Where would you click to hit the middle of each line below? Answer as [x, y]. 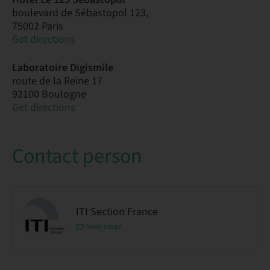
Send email [104, 226]
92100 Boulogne [49, 94]
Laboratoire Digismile [63, 68]
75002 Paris [38, 26]
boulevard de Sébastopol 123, [80, 13]
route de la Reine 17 [57, 81]
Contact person [77, 156]
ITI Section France [117, 212]
